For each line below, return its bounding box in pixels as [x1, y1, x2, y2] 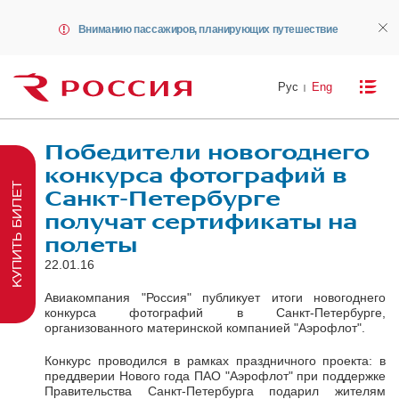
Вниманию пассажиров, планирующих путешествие [77, 23, 338, 36]
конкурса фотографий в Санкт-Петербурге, [45, 305, 386, 320]
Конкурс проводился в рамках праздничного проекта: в [45, 353, 386, 368]
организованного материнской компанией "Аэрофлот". [45, 320, 365, 335]
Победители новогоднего [45, 140, 370, 165]
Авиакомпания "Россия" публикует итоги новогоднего [45, 289, 386, 305]
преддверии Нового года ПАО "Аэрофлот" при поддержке [45, 368, 386, 383]
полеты [45, 232, 137, 257]
